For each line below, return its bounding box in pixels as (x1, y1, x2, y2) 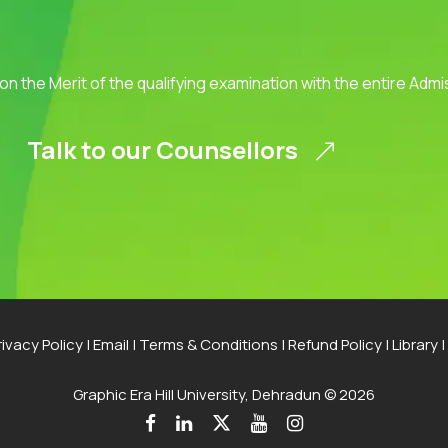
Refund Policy (287, 334, 382, 355)
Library (391, 334, 438, 355)
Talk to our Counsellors (26, 132, 303, 166)
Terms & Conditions (138, 334, 278, 355)
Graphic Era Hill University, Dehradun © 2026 (73, 384, 375, 405)
